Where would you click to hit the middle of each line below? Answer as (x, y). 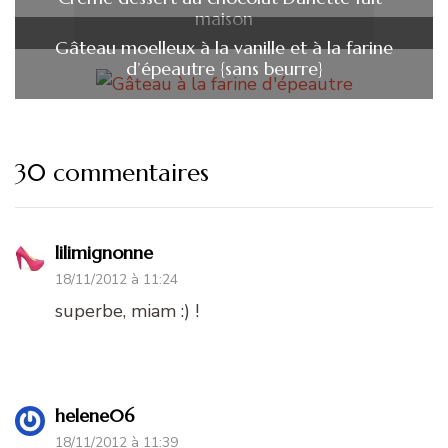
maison (224, 19)
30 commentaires (112, 173)
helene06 (94, 416)
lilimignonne (104, 253)
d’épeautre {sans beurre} (224, 69)
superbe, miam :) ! (127, 311)
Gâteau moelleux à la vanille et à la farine (224, 48)
